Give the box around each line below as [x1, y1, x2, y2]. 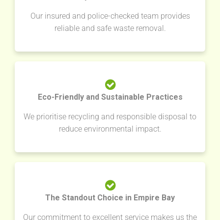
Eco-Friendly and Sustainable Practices [37, 92, 183, 102]
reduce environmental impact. [58, 124, 162, 134]
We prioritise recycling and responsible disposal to [24, 112, 196, 122]
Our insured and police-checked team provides [30, 11, 190, 21]
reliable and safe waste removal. [54, 24, 166, 33]
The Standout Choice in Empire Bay [45, 193, 175, 203]
